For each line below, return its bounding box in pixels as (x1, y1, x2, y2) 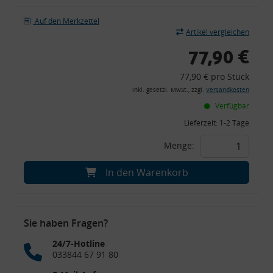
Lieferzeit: (184, 117, 219, 128)
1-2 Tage (219, 117, 249, 128)
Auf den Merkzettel (35, 15, 99, 26)
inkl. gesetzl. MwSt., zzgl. (132, 85, 206, 94)
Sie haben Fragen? (24, 216, 108, 230)
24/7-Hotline (52, 237, 105, 249)
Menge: (164, 139, 194, 151)
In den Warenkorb (105, 165, 188, 179)
